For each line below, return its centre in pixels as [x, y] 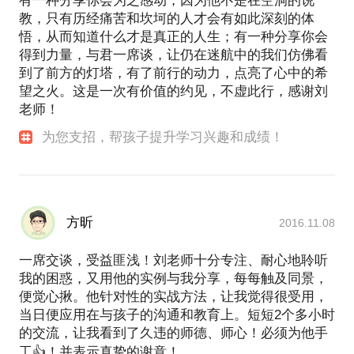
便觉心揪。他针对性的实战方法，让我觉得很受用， [173, 296]
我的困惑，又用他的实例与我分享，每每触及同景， [173, 278]
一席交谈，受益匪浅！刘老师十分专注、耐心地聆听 [173, 260]
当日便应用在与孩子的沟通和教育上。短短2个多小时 [177, 314]
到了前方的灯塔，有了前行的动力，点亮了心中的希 [173, 73]
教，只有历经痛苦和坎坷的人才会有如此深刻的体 [167, 18]
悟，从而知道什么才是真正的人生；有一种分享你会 [173, 36]
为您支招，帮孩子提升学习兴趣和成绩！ [163, 137]
